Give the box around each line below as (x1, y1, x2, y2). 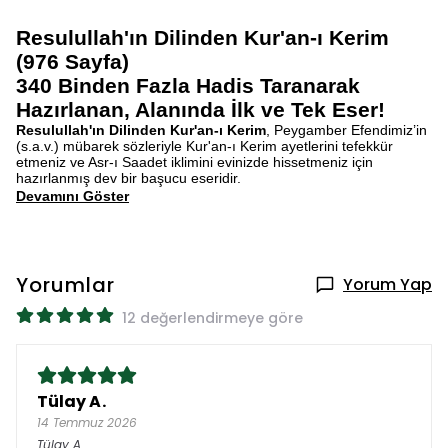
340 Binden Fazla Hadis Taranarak (16, 74, 360, 97)
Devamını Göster (16, 188, 129, 204)
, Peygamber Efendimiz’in (266, 122, 427, 138)
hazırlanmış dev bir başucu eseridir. (16, 170, 241, 186)
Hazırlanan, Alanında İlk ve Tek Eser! (16, 98, 385, 121)
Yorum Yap (343, 273, 432, 296)
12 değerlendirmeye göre (122, 308, 303, 328)
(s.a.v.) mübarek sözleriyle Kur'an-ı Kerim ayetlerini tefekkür (16, 138, 393, 154)
